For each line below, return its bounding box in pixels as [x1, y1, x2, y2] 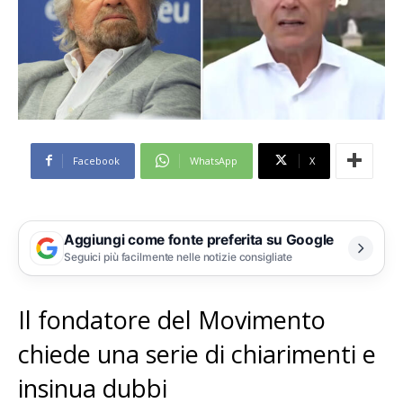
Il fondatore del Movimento [18, 302, 326, 336]
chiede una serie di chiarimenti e [18, 336, 376, 371]
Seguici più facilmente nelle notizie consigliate [64, 250, 293, 264]
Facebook [72, 153, 120, 167]
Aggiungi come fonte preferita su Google [64, 231, 334, 249]
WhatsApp [189, 153, 237, 167]
